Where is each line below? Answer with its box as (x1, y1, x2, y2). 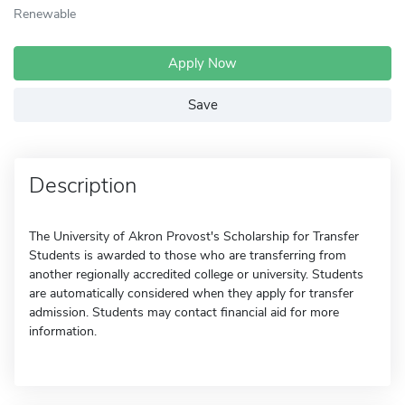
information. (29, 323, 97, 340)
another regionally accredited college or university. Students (29, 266, 363, 283)
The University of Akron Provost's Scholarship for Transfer (29, 228, 359, 245)
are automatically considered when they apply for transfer (29, 285, 353, 302)
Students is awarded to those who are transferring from (29, 247, 346, 264)
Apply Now (168, 54, 237, 72)
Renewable (14, 5, 76, 23)
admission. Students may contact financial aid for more (29, 304, 339, 321)
